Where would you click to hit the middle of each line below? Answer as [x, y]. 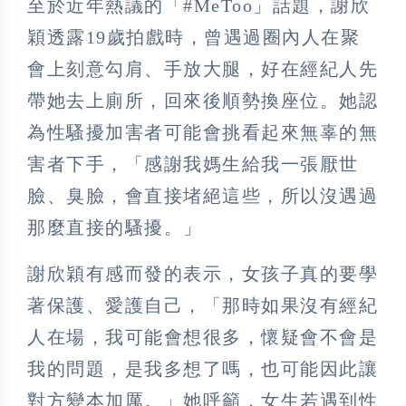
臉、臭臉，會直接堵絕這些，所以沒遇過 [203, 195]
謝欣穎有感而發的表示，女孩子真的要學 [203, 273]
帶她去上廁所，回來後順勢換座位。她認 [203, 100]
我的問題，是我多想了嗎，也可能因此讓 [203, 368]
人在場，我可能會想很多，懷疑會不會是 [203, 337]
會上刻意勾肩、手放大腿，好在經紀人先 [203, 68]
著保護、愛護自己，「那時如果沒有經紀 [203, 305]
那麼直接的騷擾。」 [115, 227]
